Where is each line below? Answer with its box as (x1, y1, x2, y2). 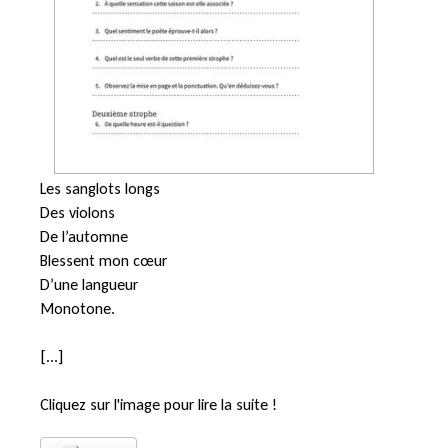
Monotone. (40, 298, 119, 318)
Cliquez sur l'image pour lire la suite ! (40, 394, 277, 414)
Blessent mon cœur (40, 250, 167, 270)
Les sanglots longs (40, 178, 160, 198)
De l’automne (40, 226, 128, 246)
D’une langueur (40, 274, 138, 294)
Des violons (40, 202, 115, 222)
